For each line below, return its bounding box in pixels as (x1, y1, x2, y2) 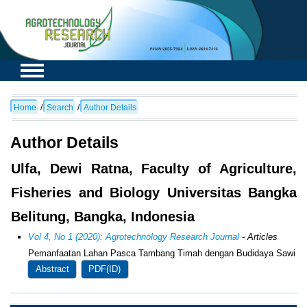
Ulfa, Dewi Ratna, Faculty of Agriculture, (11, 160, 297, 176)
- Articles (239, 231, 278, 242)
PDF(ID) (88, 264, 121, 275)
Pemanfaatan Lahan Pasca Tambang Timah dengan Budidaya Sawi (28, 247, 296, 258)
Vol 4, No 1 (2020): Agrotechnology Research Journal (28, 231, 240, 242)
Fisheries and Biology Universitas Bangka (11, 184, 297, 200)
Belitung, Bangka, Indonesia (11, 208, 195, 224)
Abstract (35, 264, 69, 275)
